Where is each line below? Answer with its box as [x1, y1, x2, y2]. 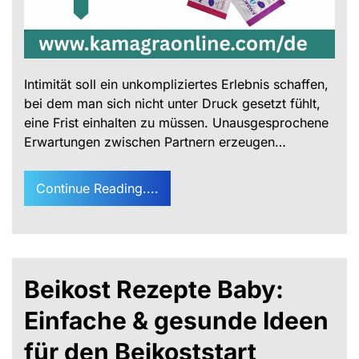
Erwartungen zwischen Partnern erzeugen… [24, 133, 286, 150]
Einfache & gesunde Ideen [24, 305, 329, 335]
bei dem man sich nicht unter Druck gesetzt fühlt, [24, 95, 321, 111]
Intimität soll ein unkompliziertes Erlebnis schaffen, [24, 75, 329, 92]
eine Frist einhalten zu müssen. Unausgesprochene [24, 114, 329, 131]
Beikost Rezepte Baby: [24, 274, 284, 304]
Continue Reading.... [36, 179, 159, 196]
